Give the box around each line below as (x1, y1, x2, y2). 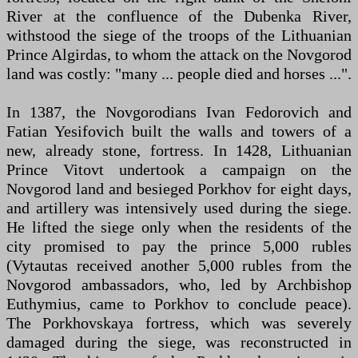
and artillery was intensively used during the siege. (6, 198, 352, 217)
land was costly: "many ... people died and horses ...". (6, 64, 352, 82)
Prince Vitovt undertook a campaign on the (6, 160, 352, 178)
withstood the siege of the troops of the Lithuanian (6, 26, 352, 44)
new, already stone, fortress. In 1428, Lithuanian (6, 141, 352, 159)
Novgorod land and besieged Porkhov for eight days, (6, 179, 352, 197)
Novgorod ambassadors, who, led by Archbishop (6, 275, 352, 293)
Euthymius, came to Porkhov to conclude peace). (6, 294, 352, 312)
